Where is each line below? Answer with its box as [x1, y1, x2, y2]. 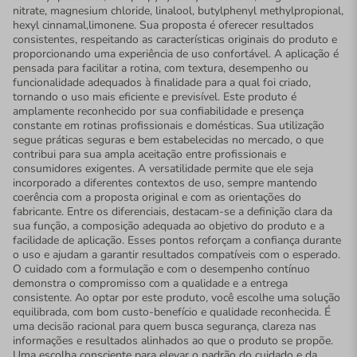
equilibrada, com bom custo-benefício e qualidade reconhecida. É [13, 304, 331, 320]
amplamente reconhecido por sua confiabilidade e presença [13, 103, 304, 119]
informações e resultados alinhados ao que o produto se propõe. [13, 332, 333, 348]
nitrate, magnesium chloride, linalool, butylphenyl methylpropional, [13, 2, 343, 18]
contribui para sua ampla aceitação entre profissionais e [13, 146, 286, 162]
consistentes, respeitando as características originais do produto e [13, 31, 337, 47]
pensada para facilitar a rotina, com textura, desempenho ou [13, 60, 308, 76]
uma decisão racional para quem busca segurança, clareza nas [13, 318, 316, 334]
